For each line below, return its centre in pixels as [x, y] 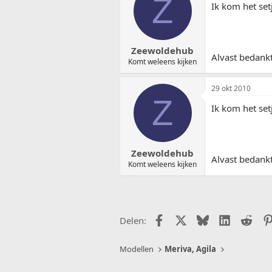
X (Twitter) [208, 219]
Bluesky [224, 219]
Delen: [133, 220]
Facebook [184, 219]
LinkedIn [248, 219]
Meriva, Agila [191, 249]
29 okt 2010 [231, 89]
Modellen [137, 249]
